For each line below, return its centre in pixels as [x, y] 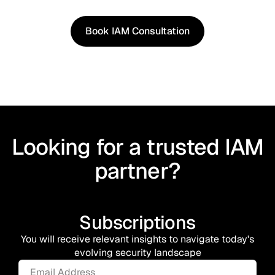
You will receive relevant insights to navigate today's [137, 239]
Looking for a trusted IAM [137, 147]
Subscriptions [137, 223]
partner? [137, 171]
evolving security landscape [137, 253]
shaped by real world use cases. [137, 9]
